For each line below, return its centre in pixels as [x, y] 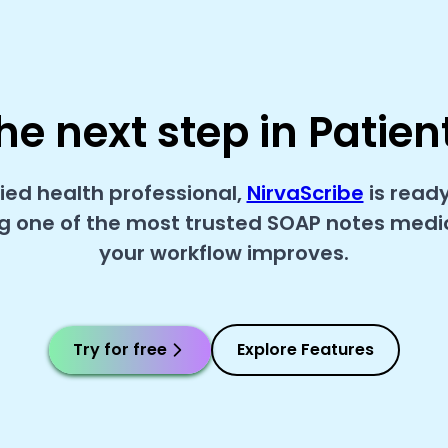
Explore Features [305, 349]
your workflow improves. [224, 253]
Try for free [119, 349]
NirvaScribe [305, 193]
